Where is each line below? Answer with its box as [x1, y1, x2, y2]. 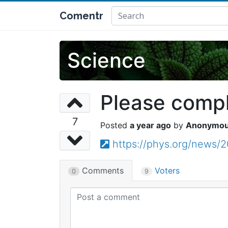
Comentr [60, 10, 103, 22]
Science [67, 48, 146, 73]
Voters [152, 165, 180, 176]
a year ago [130, 120, 171, 130]
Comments [79, 165, 124, 176]
